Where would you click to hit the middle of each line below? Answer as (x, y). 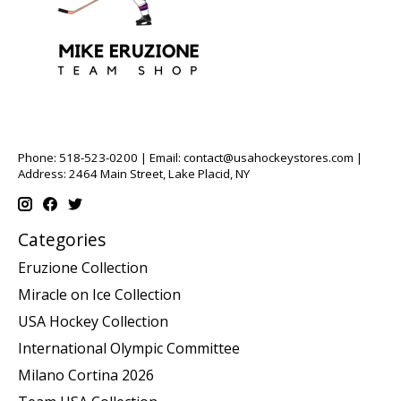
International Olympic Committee (129, 349)
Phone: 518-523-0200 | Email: (101, 158)
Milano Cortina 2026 (86, 375)
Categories (62, 239)
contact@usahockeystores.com (269, 158)
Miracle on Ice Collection (99, 295)
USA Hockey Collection (93, 322)
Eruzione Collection (83, 268)
